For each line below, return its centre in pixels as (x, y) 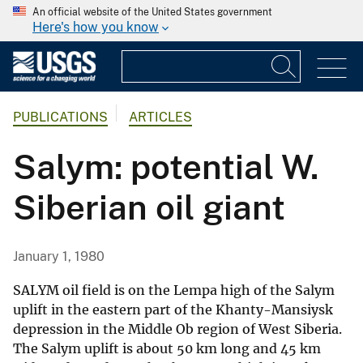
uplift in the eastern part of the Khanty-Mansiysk (173, 310)
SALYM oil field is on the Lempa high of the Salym (174, 290)
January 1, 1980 (59, 257)
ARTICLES (160, 117)
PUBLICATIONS (60, 117)
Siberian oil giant (149, 207)
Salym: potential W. (166, 167)
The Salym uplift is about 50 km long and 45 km (167, 349)
